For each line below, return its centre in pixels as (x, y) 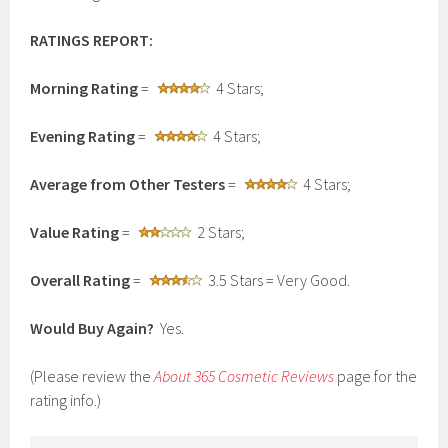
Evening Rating (83, 136)
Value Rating (76, 232)
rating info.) (66, 400)
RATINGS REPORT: (92, 40)
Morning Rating (84, 88)
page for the (377, 376)
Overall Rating (80, 280)
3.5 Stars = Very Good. (279, 280)
